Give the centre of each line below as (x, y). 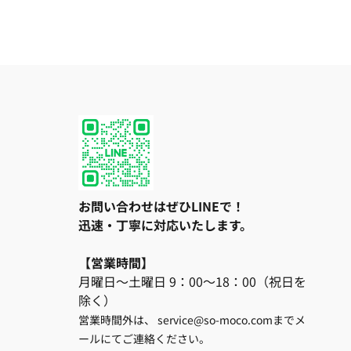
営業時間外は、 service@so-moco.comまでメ (192, 320)
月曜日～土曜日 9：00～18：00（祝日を (192, 282)
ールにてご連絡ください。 (144, 339)
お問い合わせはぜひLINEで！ (161, 206)
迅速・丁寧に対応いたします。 (165, 225)
